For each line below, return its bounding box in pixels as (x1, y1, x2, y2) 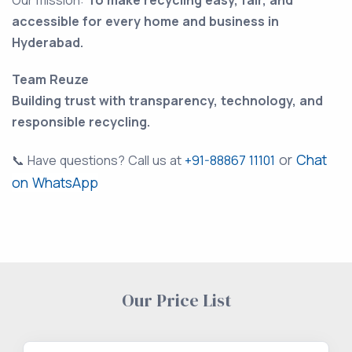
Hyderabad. (12, 34, 83, 52)
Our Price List (121, 288, 231, 313)
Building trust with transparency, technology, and (12, 92, 323, 110)
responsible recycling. (12, 113, 150, 131)
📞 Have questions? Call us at (12, 152, 185, 170)
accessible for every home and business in (12, 13, 279, 31)
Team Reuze (12, 71, 89, 89)
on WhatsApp (12, 173, 98, 192)
